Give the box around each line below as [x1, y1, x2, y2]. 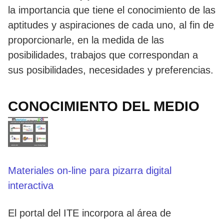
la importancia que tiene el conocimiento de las [8, 4, 215, 15]
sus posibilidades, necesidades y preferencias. [8, 64, 213, 75]
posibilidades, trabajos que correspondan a [8, 49, 198, 60]
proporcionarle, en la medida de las [8, 34, 164, 45]
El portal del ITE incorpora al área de [8, 207, 171, 218]
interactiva [8, 179, 53, 191]
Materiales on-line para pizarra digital [8, 164, 171, 176]
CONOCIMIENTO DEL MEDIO [8, 98, 199, 114]
